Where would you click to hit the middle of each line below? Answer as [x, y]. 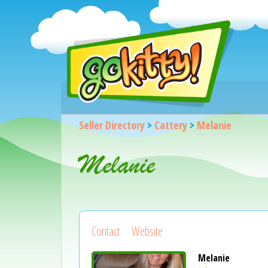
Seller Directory [112, 125]
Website [147, 232]
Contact [105, 232]
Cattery [170, 125]
